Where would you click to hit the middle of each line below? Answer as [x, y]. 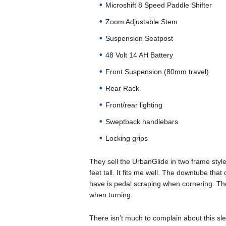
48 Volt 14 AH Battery [139, 55]
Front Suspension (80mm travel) [157, 72]
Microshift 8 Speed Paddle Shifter [158, 5]
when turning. [111, 195]
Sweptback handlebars [142, 122]
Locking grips [126, 138]
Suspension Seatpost [139, 38]
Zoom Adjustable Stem [141, 22]
